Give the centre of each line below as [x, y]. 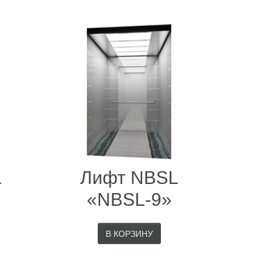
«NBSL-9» [130, 199]
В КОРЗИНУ [130, 234]
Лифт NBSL [130, 178]
